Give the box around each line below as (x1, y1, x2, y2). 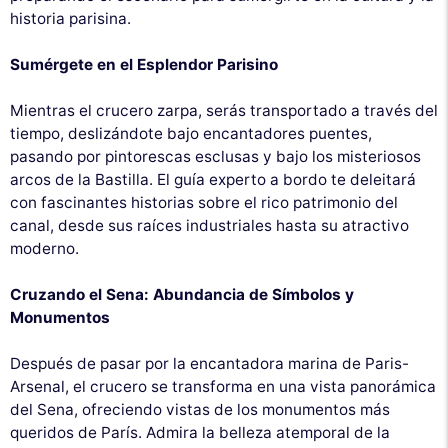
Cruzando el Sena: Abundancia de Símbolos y (10, 284, 354, 304)
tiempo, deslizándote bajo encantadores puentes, (10, 123, 372, 143)
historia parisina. (10, 8, 131, 28)
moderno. (10, 238, 79, 258)
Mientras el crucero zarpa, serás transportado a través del (10, 100, 438, 120)
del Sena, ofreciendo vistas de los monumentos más (10, 399, 390, 419)
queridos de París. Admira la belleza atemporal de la (10, 422, 390, 442)
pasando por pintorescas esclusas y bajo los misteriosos (10, 146, 421, 166)
